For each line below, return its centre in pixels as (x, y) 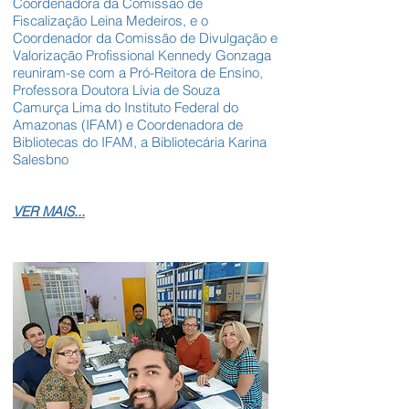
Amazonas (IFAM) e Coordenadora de (128, 125)
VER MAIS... (49, 212)
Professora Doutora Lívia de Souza (116, 90)
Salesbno (42, 160)
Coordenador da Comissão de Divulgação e (145, 38)
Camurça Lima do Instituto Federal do (126, 108)
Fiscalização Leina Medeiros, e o (110, 21)
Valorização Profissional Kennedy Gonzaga (142, 56)
